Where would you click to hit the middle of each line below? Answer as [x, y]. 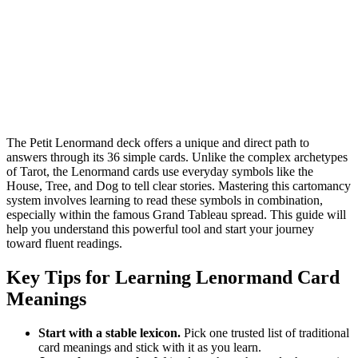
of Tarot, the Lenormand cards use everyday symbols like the [160, 171]
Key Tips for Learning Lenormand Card [173, 277]
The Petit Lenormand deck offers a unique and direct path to [158, 142]
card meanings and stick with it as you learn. [150, 347]
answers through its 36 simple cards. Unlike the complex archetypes [177, 157]
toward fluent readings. [64, 243]
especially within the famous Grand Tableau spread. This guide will [176, 214]
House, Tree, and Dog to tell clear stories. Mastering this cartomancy [179, 185]
